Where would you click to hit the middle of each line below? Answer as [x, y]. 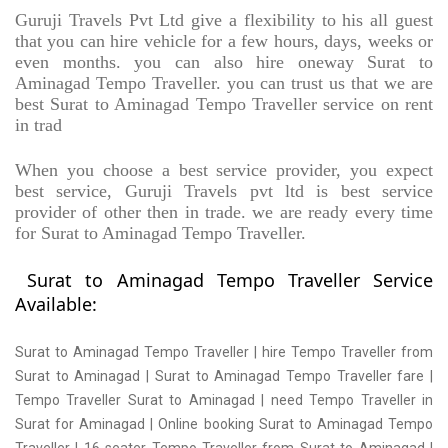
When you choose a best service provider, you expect [224, 170]
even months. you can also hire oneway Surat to [224, 62]
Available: [56, 304]
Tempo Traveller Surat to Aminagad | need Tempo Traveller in [224, 400]
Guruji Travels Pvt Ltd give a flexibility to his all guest [224, 20]
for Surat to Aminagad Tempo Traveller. [160, 233]
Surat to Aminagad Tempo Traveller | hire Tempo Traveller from [224, 352]
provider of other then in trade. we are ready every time [224, 212]
